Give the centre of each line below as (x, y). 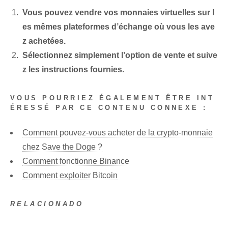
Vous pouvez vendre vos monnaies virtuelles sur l (118, 13)
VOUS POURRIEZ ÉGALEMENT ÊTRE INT (112, 98)
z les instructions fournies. (73, 70)
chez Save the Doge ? (62, 147)
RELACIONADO (47, 204)
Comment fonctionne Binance (76, 161)
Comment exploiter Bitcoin (70, 175)
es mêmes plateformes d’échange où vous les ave (119, 27)
